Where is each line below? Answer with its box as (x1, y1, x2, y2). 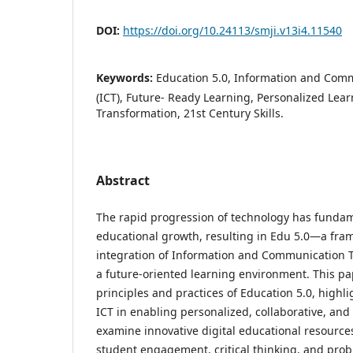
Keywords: (96, 69, 156, 85)
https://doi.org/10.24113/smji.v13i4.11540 (123, 22, 342, 38)
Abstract (96, 171, 150, 189)
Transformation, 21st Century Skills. (96, 105, 284, 121)
